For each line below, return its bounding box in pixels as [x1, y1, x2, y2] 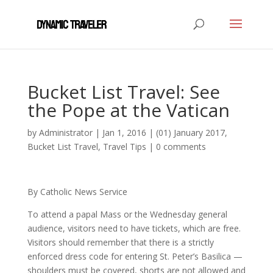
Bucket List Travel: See [27, 79, 220, 104]
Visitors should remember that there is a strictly [27, 236, 214, 248]
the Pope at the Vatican [27, 97, 230, 122]
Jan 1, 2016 [102, 127, 146, 138]
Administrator [38, 127, 93, 138]
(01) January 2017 [155, 127, 225, 138]
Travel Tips [102, 141, 146, 152]
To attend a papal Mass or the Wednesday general [27, 208, 227, 220]
